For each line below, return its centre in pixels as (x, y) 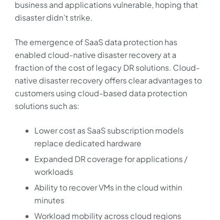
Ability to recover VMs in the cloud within (108, 187)
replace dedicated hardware (88, 143)
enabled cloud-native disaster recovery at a (96, 55)
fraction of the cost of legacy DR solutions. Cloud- (107, 68)
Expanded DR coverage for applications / (111, 159)
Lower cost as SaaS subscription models (109, 130)
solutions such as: (47, 106)
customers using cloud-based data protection (101, 93)
